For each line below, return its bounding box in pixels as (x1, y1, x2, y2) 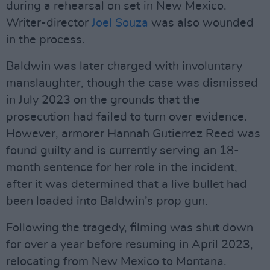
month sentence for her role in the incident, (6, 162, 237, 174)
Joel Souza (92, 17, 148, 29)
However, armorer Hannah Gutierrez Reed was (6, 128, 260, 140)
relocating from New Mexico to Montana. (6, 256, 227, 268)
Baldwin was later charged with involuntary (6, 60, 242, 72)
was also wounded (148, 17, 254, 29)
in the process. (6, 34, 85, 46)
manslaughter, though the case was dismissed (6, 77, 258, 89)
